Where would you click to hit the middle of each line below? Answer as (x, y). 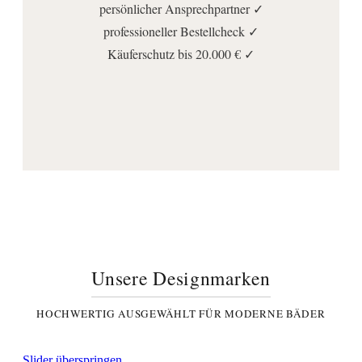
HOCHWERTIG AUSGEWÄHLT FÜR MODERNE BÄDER (181, 314)
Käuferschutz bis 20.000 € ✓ (181, 54)
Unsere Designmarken (181, 278)
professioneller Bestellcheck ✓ (181, 32)
